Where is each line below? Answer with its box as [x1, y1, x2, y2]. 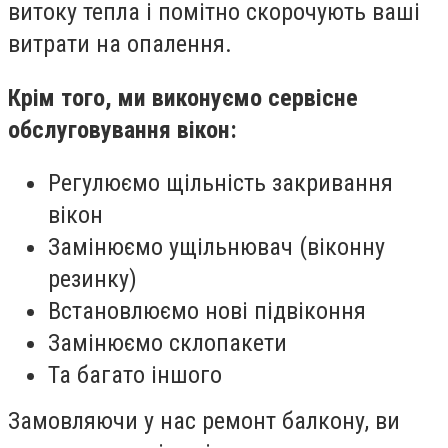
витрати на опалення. [8, 30, 232, 59]
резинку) [48, 265, 137, 294]
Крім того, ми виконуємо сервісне [8, 83, 358, 112]
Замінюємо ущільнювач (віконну [48, 233, 385, 262]
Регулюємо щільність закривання [48, 169, 393, 198]
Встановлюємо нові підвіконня [48, 297, 366, 326]
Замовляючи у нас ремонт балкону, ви [8, 407, 400, 436]
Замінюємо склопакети [48, 329, 287, 358]
